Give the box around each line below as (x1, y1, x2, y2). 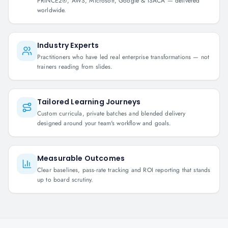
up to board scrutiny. (37, 175, 94, 184)
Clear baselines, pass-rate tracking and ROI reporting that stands (37, 165, 211, 175)
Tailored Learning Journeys (37, 97, 141, 107)
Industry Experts (37, 40, 99, 50)
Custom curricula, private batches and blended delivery (37, 109, 186, 118)
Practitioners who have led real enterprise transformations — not (37, 52, 210, 62)
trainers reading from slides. (37, 62, 113, 71)
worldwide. (37, 6, 67, 15)
